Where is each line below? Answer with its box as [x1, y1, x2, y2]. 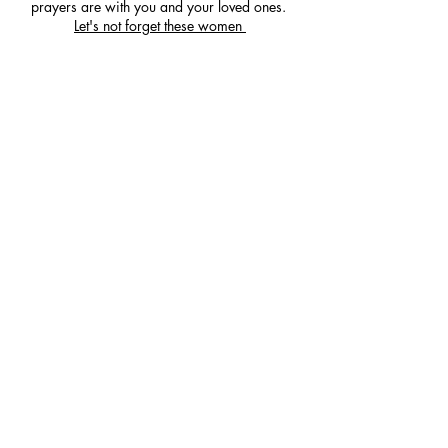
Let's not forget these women [74, 16, 246, 35]
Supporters [111, 112, 209, 135]
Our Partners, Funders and [48, 89, 272, 112]
